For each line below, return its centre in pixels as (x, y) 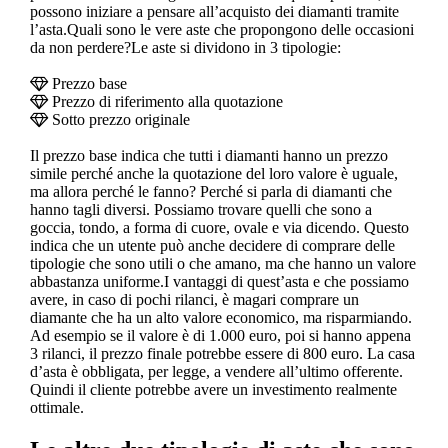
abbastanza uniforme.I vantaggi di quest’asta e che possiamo (219, 281)
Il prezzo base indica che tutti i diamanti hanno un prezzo (208, 155)
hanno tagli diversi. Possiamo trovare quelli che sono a (200, 209)
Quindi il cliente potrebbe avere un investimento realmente (213, 389)
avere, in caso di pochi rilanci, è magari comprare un (194, 299)
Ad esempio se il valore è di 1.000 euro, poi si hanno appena (220, 335)
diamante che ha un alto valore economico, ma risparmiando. (220, 317)
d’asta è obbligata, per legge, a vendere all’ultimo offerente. (216, 371)
